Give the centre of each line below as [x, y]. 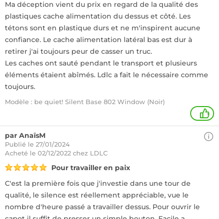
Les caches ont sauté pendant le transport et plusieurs [101, 63]
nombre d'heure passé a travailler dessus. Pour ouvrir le [102, 207]
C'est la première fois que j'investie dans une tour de [98, 183]
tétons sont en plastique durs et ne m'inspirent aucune [103, 28]
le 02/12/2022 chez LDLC [69, 153]
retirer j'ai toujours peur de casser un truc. [78, 51]
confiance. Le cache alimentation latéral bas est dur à [99, 40]
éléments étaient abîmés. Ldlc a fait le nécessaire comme [107, 75]
